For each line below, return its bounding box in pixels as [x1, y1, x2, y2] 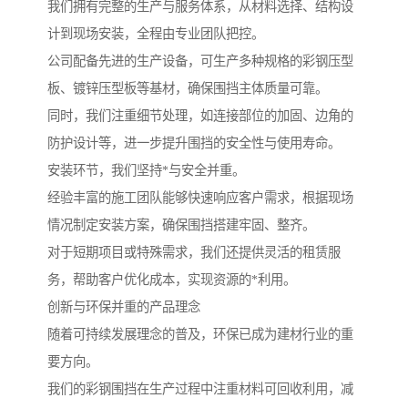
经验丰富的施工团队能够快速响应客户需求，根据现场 [47, 189, 353, 205]
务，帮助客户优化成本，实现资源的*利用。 [47, 271, 296, 287]
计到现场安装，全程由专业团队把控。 [47, 25, 264, 41]
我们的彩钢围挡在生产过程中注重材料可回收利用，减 [47, 381, 353, 396]
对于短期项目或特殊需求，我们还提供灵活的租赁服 [47, 244, 341, 260]
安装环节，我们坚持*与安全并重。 [47, 162, 245, 178]
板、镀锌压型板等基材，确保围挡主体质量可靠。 [47, 80, 328, 96]
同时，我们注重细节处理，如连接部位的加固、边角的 [47, 107, 353, 123]
